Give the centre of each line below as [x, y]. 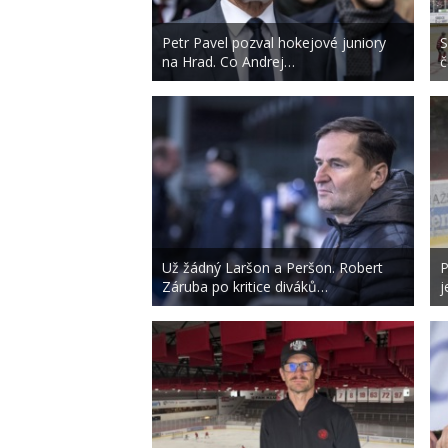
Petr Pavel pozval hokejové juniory [274, 43]
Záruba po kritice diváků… [245, 287]
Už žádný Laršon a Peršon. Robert [272, 268]
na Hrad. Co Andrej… [228, 62]
